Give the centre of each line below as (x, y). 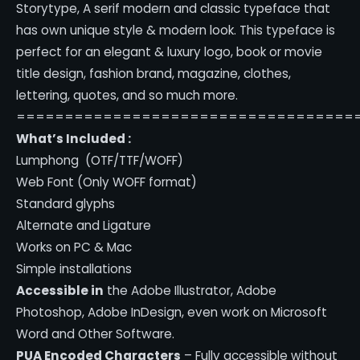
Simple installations (74, 268)
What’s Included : (74, 138)
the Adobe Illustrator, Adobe (190, 290)
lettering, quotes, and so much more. (127, 95)
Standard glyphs (66, 203)
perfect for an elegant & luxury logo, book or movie (170, 51)
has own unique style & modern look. (127, 30)
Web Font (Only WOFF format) (107, 182)
